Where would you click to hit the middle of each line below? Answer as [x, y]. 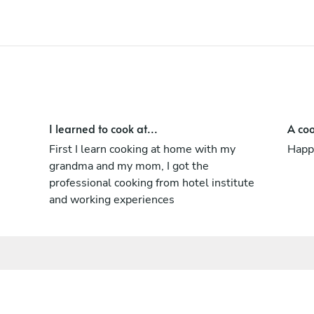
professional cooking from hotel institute [151, 183]
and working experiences [111, 199]
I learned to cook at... [103, 128]
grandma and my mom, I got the [129, 166]
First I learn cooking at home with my [142, 149]
